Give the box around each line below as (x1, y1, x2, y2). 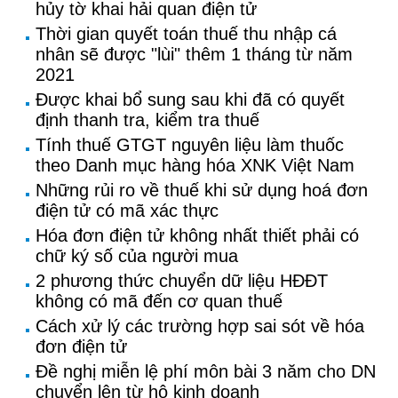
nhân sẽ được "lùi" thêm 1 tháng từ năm (36, 44, 353, 64)
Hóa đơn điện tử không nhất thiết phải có (36, 226, 359, 245)
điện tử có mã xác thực (36, 201, 219, 220)
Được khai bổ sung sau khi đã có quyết (36, 90, 345, 109)
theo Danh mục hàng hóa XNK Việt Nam (36, 155, 354, 175)
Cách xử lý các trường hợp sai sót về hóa (36, 316, 364, 336)
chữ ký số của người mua (36, 246, 238, 266)
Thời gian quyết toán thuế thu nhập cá (36, 24, 337, 44)
